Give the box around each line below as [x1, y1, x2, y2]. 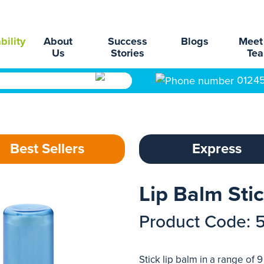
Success [108, 35, 148, 48]
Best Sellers [10, 140, 84, 157]
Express [192, 140, 242, 157]
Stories [111, 47, 145, 60]
